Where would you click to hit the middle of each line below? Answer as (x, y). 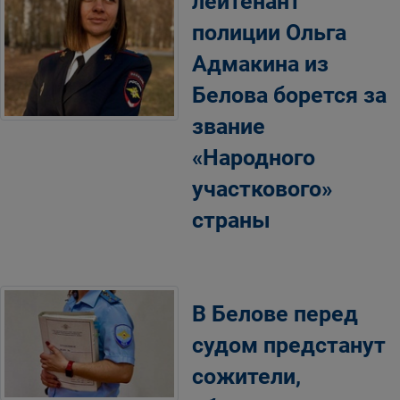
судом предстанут (289, 345)
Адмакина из (260, 63)
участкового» (262, 188)
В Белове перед (275, 313)
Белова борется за (289, 95)
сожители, (246, 376)
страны (231, 220)
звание (229, 126)
